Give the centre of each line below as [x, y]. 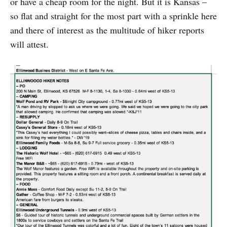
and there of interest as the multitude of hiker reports [107, 30]
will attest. [29, 44]
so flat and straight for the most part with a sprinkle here [113, 16]
